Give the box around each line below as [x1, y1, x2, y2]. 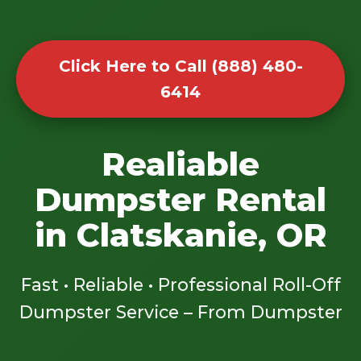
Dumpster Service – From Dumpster [19, 301, 342, 322]
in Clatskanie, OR [34, 214, 327, 255]
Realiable [102, 143, 259, 184]
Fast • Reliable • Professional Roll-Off [20, 273, 341, 295]
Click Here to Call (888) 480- [58, 56, 303, 77]
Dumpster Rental [35, 179, 326, 219]
